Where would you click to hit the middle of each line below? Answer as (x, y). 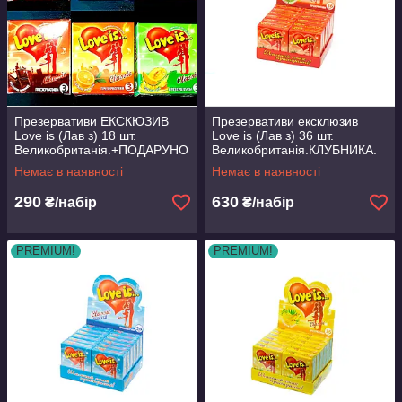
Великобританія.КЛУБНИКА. (294, 150)
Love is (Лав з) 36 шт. (273, 135)
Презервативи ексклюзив (285, 121)
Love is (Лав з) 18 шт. (75, 135)
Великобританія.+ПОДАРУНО (101, 150)
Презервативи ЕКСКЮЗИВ (92, 121)
